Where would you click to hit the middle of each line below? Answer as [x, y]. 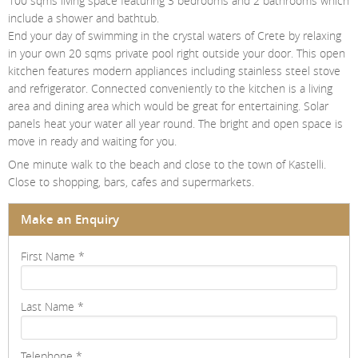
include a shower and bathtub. [84, 18]
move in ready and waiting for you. [92, 141]
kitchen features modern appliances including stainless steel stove [174, 71]
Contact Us [41, 10]
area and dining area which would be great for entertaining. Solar [168, 106]
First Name [48, 257]
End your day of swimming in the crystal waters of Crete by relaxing [175, 36]
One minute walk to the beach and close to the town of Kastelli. [167, 165]
